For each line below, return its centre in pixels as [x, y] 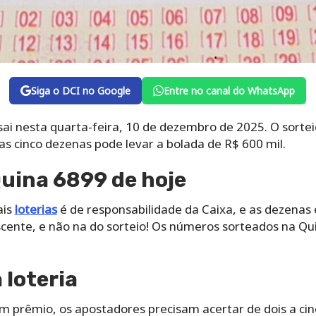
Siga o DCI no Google [81, 91]
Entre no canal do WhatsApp [230, 91]
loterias [36, 209]
